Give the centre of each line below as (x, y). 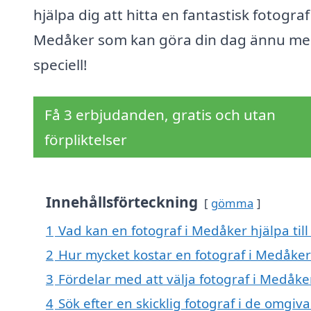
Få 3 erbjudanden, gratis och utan (160, 115)
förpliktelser (86, 140)
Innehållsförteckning (122, 202)
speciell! (60, 65)
